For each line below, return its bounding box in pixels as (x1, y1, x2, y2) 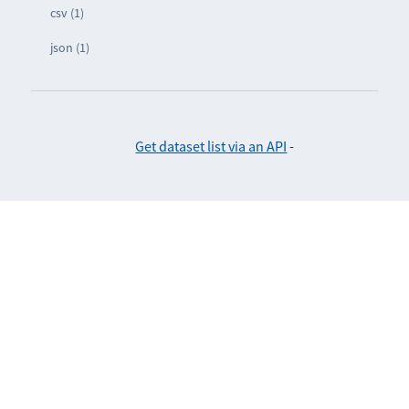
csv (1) (49, 5, 84, 22)
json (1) (49, 39, 89, 57)
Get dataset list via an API (135, 137, 288, 156)
